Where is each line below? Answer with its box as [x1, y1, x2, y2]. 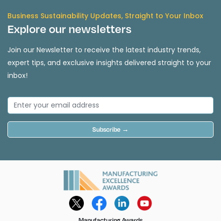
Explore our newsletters [7, 22, 132, 36]
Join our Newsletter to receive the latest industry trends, [7, 45, 201, 55]
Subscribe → [92, 125, 129, 134]
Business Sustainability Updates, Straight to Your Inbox [7, 11, 203, 21]
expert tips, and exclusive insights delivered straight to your [7, 58, 211, 68]
